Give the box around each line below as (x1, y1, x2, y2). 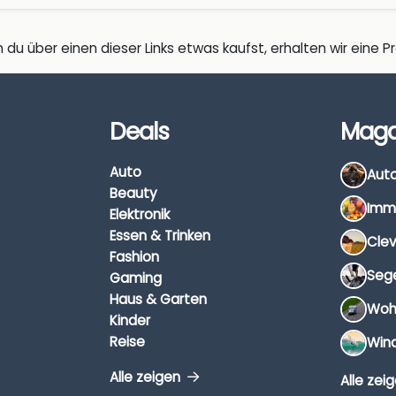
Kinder (110, 310, 150, 330)
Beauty (110, 183, 157, 202)
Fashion (110, 247, 159, 266)
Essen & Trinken (110, 225, 210, 245)
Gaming (110, 268, 162, 287)
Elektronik (110, 204, 170, 224)
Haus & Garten (110, 289, 207, 308)
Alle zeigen (110, 367, 184, 386)
